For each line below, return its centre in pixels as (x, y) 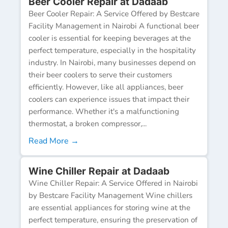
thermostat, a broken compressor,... (88, 123)
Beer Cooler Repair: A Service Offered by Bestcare (114, 13)
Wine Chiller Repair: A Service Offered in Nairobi (113, 183)
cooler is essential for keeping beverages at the (110, 38)
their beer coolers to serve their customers (100, 75)
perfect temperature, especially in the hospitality (112, 50)
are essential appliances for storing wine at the (109, 207)
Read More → (54, 141)
